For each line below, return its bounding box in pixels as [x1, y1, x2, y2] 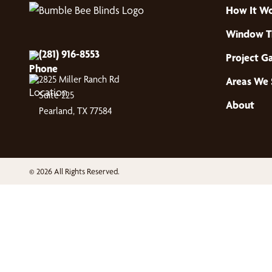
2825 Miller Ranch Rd [39, 73, 120, 85]
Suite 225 [39, 89, 74, 101]
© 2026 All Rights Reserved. [29, 166, 120, 176]
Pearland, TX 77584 [39, 105, 112, 117]
